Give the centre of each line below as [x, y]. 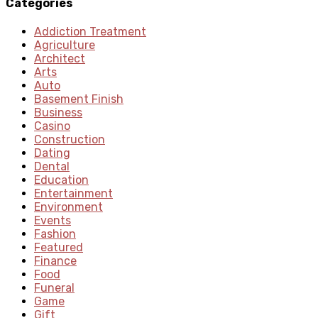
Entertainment [73, 193]
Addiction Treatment [90, 31]
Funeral [54, 287]
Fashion [55, 234]
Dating [52, 153]
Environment [68, 207]
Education [61, 180]
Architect [60, 58]
